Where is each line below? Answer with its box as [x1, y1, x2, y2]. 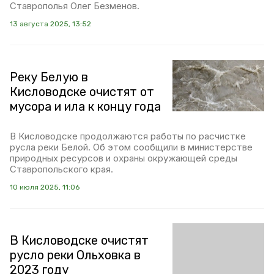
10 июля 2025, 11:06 [10, 182, 80, 191]
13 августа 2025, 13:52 [10, 19, 91, 28]
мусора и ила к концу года [10, 98, 161, 114]
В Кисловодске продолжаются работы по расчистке [10, 130, 246, 142]
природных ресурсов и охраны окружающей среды [10, 152, 237, 164]
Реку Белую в [10, 69, 88, 84]
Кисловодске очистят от [10, 84, 154, 99]
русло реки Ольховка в [10, 247, 141, 262]
